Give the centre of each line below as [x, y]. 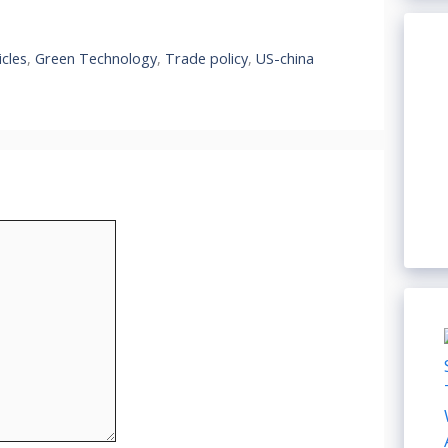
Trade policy [206, 58]
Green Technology [95, 58]
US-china [284, 58]
